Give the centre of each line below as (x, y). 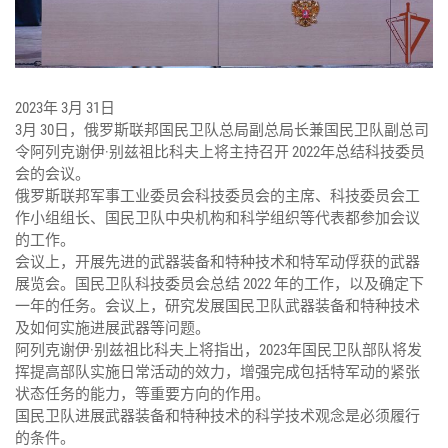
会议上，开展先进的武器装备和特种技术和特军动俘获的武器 (217, 262)
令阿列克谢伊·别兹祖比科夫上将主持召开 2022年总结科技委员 (220, 152)
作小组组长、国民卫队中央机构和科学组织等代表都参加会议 (217, 218)
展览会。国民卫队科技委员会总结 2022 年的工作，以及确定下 (219, 284)
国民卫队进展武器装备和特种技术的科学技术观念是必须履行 (217, 416)
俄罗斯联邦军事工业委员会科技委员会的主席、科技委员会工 (217, 196)
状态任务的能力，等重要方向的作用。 (142, 394)
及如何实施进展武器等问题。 (112, 328)
